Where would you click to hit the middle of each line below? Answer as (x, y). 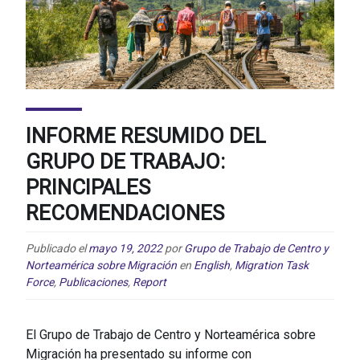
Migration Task (272, 265)
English (212, 265)
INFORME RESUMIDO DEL (146, 136)
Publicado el (57, 248)
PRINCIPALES (88, 188)
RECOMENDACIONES (125, 213)
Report (149, 282)
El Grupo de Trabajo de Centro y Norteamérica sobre (171, 334)
